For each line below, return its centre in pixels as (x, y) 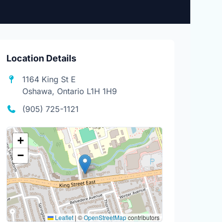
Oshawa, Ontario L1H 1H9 (70, 91)
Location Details (42, 58)
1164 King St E (49, 79)
